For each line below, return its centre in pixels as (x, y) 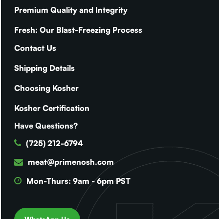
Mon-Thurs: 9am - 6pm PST (78, 181)
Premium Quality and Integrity (71, 10)
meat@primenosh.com (71, 162)
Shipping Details (44, 68)
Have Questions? (46, 125)
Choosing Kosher (46, 88)
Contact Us (35, 48)
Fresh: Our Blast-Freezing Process (78, 30)
